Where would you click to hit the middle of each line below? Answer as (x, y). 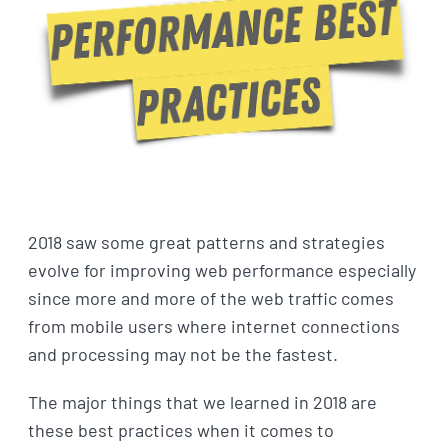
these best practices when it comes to (180, 429)
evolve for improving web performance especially (221, 269)
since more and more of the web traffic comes (210, 297)
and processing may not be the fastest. (182, 353)
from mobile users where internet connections (213, 325)
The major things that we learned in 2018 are (202, 401)
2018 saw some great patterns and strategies (206, 241)
